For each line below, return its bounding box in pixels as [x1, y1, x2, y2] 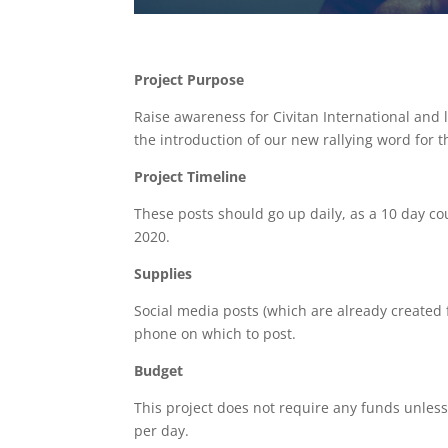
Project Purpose [134, 69, 245, 89]
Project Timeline [134, 166, 247, 186]
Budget [134, 360, 184, 380]
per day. [134, 420, 190, 440]
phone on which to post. [134, 323, 297, 343]
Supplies [134, 263, 193, 283]
